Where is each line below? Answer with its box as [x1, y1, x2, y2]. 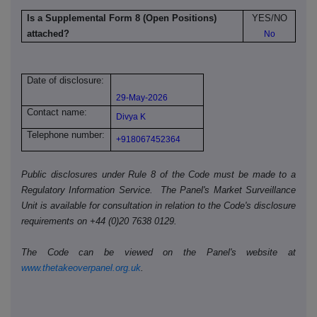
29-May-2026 [116, 93, 168, 103]
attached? [27, 28, 70, 40]
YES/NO [251, 13, 287, 24]
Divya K [116, 112, 146, 122]
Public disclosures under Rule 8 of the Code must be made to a [21, 169, 296, 180]
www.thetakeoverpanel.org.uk [21, 263, 141, 274]
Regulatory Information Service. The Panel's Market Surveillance [21, 185, 296, 196]
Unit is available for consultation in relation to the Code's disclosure [21, 200, 296, 212]
